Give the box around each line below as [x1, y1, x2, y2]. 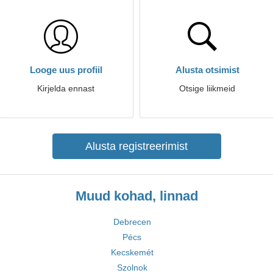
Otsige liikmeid [179, 83, 235, 93]
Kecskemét [110, 247, 154, 257]
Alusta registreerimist [85, 140, 188, 152]
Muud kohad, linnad [75, 188, 198, 204]
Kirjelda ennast [37, 83, 94, 93]
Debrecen [113, 217, 151, 227]
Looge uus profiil [29, 65, 102, 75]
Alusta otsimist [175, 65, 239, 75]
